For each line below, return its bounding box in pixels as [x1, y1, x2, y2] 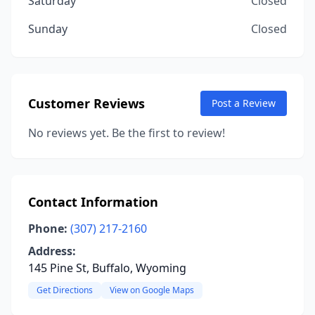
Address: [28, 243, 76, 259]
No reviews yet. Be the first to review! [28, 125, 225, 141]
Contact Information [28, 193, 158, 210]
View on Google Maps [110, 284, 194, 296]
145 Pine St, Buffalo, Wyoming [28, 260, 186, 276]
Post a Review [212, 96, 276, 110]
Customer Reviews [28, 95, 145, 112]
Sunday [28, 21, 67, 37]
